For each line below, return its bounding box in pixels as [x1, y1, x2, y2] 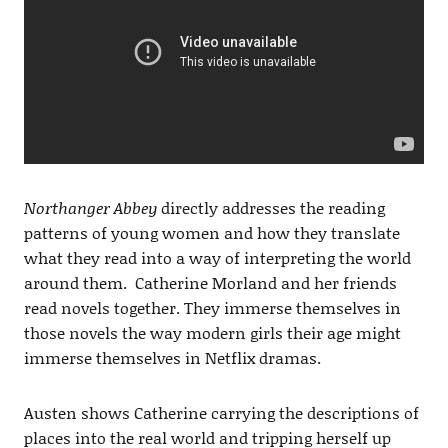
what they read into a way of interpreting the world [23, 245, 411, 269]
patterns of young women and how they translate [23, 220, 400, 244]
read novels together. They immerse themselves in [23, 295, 401, 319]
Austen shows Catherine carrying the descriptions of [23, 400, 419, 424]
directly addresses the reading [156, 195, 385, 219]
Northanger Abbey [23, 195, 157, 219]
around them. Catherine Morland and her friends [23, 270, 397, 294]
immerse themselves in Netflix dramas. [23, 345, 321, 369]
